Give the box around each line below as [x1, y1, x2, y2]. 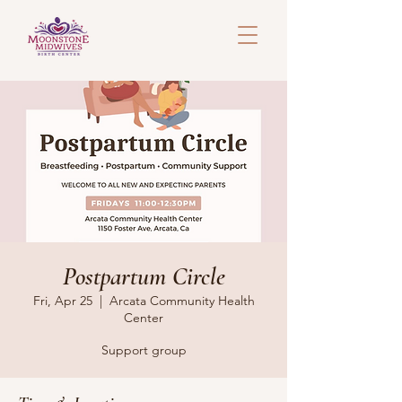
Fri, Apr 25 [32, 293, 92, 309]
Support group [100, 342, 187, 358]
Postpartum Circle [62, 261, 225, 292]
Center [124, 310, 163, 326]
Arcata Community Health [109, 293, 255, 309]
